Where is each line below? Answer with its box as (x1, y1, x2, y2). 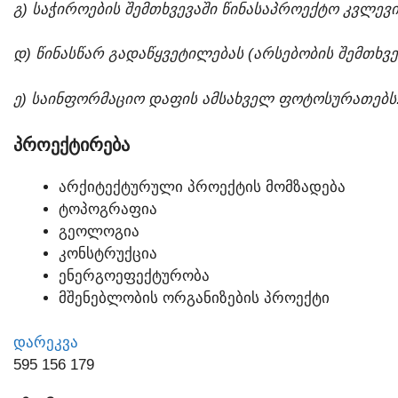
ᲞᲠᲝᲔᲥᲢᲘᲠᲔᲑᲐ (13, 135, 130, 155)
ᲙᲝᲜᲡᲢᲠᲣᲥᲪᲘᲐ (59, 244, 157, 262)
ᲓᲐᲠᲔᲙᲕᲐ (13, 334, 78, 352)
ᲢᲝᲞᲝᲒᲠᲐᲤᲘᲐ (59, 200, 157, 218)
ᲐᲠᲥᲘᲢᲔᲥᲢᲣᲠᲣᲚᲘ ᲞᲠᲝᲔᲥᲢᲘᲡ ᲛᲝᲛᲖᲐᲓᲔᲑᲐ (59, 178, 346, 195)
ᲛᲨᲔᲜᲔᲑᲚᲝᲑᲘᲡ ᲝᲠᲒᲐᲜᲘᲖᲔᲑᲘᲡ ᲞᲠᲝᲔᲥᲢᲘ (59, 289, 330, 306)
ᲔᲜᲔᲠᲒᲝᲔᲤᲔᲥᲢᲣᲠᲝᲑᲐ (59, 267, 210, 284)
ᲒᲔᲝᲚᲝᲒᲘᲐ (59, 222, 139, 240)
